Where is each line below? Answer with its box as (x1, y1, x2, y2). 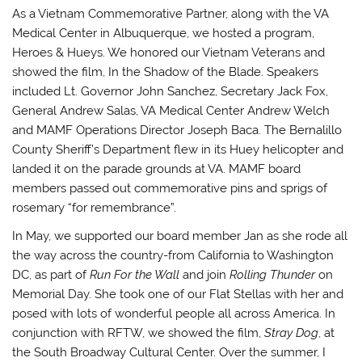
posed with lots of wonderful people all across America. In (12, 306, 336, 322)
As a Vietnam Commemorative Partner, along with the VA (12, 6, 330, 21)
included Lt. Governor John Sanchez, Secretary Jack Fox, (12, 83, 329, 99)
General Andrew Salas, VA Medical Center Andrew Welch (12, 103, 330, 118)
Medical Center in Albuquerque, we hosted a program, (12, 25, 315, 40)
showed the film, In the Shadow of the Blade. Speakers (12, 64, 319, 79)
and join (179, 267, 230, 283)
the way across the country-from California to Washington (12, 248, 335, 263)
